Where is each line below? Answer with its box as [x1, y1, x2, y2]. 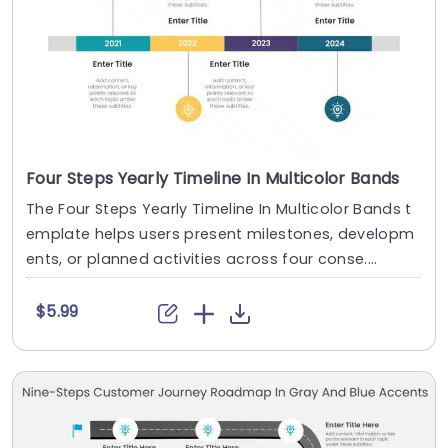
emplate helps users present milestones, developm [26, 223, 415, 244]
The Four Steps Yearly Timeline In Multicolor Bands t [26, 198, 412, 219]
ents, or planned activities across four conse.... [26, 248, 378, 269]
